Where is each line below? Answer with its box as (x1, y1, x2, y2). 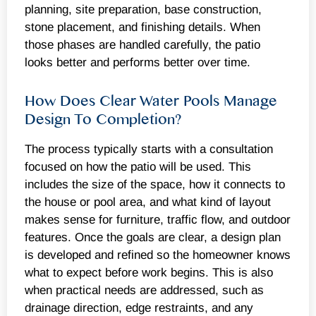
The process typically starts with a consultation (25, 142, 273, 156)
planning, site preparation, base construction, (25, 3, 262, 17)
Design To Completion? (25, 111, 181, 128)
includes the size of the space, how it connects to (25, 177, 285, 191)
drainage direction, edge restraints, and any (25, 300, 253, 315)
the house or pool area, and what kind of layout (25, 195, 271, 209)
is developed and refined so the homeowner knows (25, 248, 291, 262)
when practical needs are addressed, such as (25, 283, 264, 297)
